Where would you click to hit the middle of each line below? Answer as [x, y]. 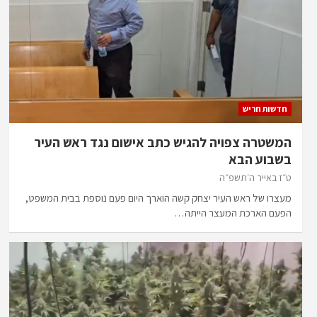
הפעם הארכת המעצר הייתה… [233, 213]
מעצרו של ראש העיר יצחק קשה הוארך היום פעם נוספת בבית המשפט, [159, 198]
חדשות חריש [265, 109]
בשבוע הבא [260, 160]
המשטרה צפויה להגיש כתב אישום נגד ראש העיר [163, 143]
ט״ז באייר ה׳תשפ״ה [256, 178]
